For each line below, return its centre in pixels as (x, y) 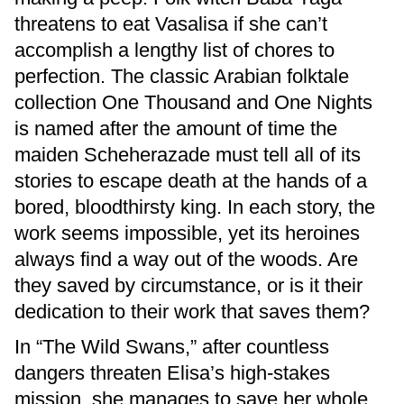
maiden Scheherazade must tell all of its (188, 155)
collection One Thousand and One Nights (193, 103)
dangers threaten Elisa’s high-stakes (172, 373)
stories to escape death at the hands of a (191, 181)
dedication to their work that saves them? (192, 312)
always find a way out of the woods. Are (186, 260)
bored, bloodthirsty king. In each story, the (195, 207)
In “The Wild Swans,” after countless (172, 347)
